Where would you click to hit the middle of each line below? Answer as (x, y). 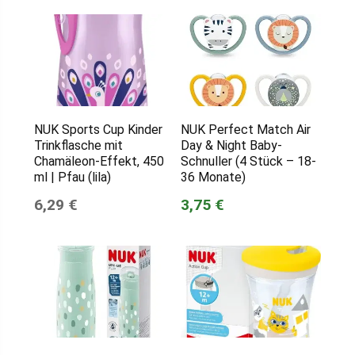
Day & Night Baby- (231, 146)
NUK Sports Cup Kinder (98, 130)
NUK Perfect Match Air (245, 130)
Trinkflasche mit (78, 146)
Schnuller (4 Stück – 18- (248, 162)
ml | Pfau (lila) (72, 177)
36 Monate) (213, 177)
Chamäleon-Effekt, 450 (99, 162)
